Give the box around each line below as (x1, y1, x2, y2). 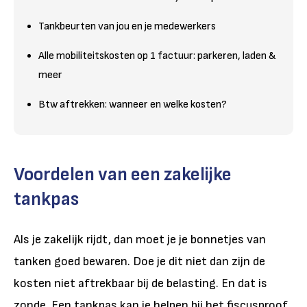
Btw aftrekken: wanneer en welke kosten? (38, 97, 227, 111)
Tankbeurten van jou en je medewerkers (38, 19, 216, 33)
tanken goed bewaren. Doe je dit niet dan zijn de (14, 254, 265, 269)
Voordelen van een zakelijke (14, 162, 232, 186)
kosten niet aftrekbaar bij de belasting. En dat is (14, 275, 267, 291)
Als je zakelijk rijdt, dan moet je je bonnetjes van (14, 232, 266, 247)
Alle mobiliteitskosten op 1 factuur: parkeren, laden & (38, 49, 276, 62)
